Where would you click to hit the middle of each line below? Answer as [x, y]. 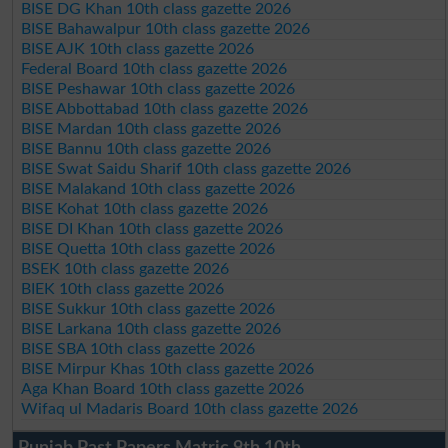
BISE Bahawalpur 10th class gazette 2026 [166, 29]
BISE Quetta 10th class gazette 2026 [148, 249]
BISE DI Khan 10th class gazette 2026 [152, 229]
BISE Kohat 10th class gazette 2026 [145, 209]
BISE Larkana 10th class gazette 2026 [151, 329]
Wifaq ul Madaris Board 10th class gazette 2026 [190, 409]
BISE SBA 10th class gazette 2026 [138, 349]
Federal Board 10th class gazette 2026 [154, 69]
